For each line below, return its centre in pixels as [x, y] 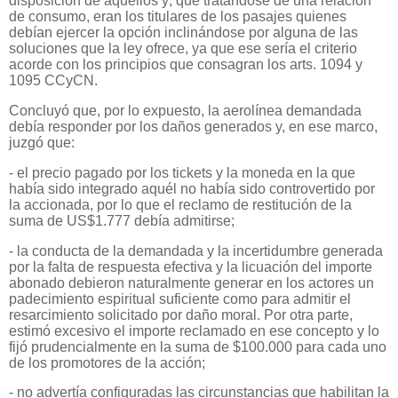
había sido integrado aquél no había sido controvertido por [192, 188]
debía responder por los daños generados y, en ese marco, [193, 126]
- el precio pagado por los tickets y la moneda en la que [182, 172]
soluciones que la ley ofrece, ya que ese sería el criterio [183, 49]
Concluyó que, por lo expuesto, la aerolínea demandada [185, 110]
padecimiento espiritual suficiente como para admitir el [180, 298]
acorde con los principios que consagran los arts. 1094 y [186, 65]
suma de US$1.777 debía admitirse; [122, 220]
